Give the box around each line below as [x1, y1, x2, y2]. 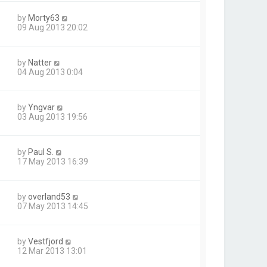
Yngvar [28, 102, 55, 112]
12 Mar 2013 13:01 [17, 246, 87, 256]
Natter [28, 57, 52, 67]
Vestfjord [28, 236, 63, 246]
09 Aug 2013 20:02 [17, 22, 88, 32]
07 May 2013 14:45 [17, 201, 88, 211]
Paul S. [28, 147, 54, 157]
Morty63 [28, 13, 60, 23]
